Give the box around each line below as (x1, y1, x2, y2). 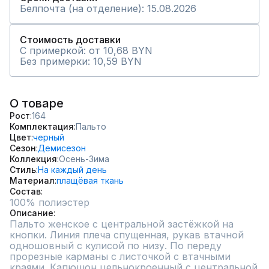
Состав (10, 186, 41, 196)
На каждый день (38, 165, 107, 175)
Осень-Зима (59, 154, 109, 164)
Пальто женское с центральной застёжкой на (10, 218, 234, 230)
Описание (10, 208, 53, 218)
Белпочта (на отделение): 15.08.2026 (20, 2, 196, 14)
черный (33, 132, 64, 142)
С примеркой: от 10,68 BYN (20, 44, 153, 56)
